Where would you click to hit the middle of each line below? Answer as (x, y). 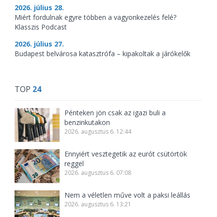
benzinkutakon (87, 122)
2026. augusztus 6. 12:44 (98, 131)
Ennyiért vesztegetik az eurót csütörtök (126, 154)
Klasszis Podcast (41, 27)
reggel (74, 163)
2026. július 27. (39, 44)
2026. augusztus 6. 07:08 (98, 172)
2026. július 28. (39, 7)
